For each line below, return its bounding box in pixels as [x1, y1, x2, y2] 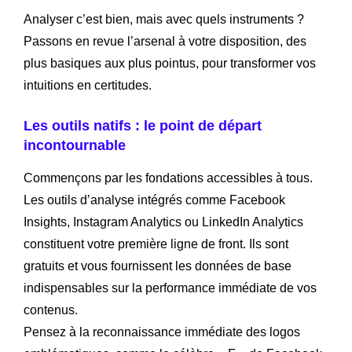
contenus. [24, 302, 78, 317]
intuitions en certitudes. [24, 78, 152, 92]
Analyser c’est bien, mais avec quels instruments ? [24, 12, 304, 26]
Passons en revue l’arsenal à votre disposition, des [24, 34, 306, 48]
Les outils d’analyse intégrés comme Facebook [24, 192, 285, 207]
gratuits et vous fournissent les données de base [24, 258, 291, 273]
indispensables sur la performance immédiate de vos [24, 280, 317, 295]
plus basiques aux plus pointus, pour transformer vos [24, 56, 316, 70]
